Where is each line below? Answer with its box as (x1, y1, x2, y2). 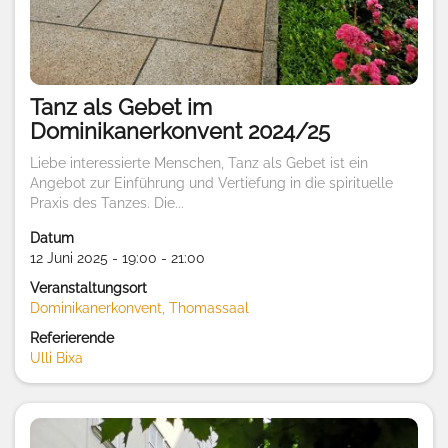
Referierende (30, 330, 114, 347)
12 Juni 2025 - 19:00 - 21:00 (30, 250, 205, 267)
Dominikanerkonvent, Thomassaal (30, 300, 249, 317)
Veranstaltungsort (30, 280, 147, 297)
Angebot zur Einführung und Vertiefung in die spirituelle (30, 175, 393, 192)
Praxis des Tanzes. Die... (30, 195, 184, 212)
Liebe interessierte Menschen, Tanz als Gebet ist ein (30, 155, 368, 172)
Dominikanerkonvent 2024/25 (30, 118, 330, 145)
